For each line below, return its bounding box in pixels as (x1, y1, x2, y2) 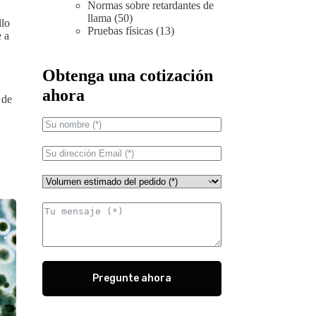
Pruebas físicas (87, 24, 153, 37)
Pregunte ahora (92, 272, 171, 285)
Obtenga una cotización (42, 65, 213, 85)
